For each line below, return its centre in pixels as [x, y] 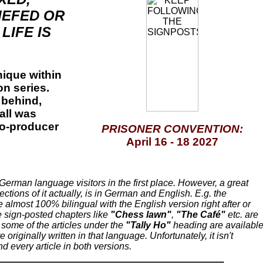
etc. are [242, 215]
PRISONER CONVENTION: [172, 129]
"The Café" [201, 215]
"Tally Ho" [148, 225]
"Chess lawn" [141, 215]
